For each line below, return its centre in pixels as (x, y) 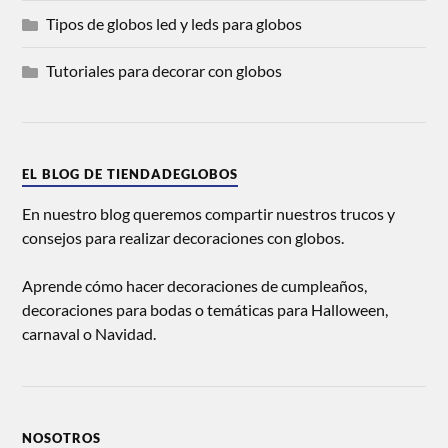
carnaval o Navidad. (89, 334)
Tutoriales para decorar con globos (164, 71)
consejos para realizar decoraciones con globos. (183, 238)
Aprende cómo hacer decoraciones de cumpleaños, (195, 286)
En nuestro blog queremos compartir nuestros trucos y (209, 214)
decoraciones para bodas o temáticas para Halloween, (205, 310)
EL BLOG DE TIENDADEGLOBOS (130, 174)
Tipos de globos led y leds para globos (174, 24)
